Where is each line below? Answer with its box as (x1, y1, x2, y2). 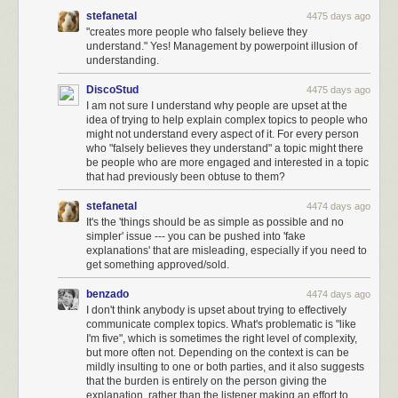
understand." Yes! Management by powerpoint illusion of (86, 40, 357, 52)
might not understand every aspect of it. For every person (86, 128, 359, 140)
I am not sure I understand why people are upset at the (86, 99, 347, 112)
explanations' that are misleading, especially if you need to (86, 244, 367, 257)
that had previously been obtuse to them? (86, 171, 285, 183)
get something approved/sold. (86, 259, 229, 271)
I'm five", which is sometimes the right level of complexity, (86, 332, 357, 345)
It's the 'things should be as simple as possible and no (86, 216, 344, 228)
